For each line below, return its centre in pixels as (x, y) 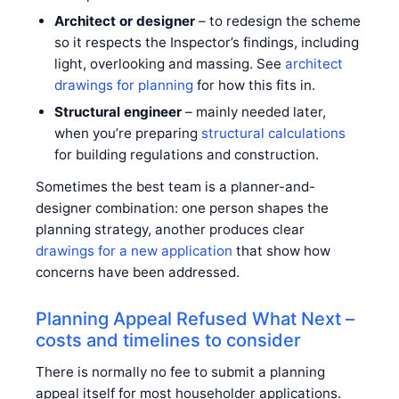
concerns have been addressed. (138, 272)
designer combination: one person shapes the (182, 208)
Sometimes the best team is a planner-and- (175, 186)
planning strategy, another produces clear (170, 229)
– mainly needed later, (253, 111)
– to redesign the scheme (277, 20)
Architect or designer (124, 20)
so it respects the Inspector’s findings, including (206, 42)
